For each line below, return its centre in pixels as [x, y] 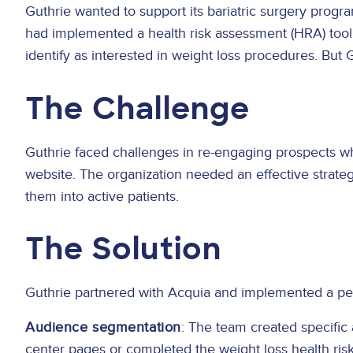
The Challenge [138, 108]
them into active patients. [102, 196]
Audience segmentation [103, 328]
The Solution [124, 249]
